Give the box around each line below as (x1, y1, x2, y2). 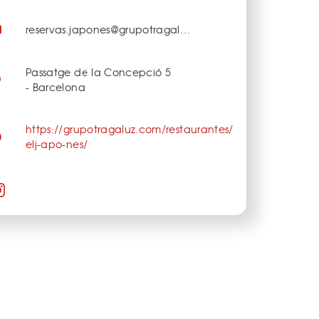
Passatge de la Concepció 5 (26, 65, 172, 80)
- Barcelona (26, 80, 85, 95)
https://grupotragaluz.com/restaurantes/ (26, 122, 234, 137)
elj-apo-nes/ (26, 137, 88, 152)
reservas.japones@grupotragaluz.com (179, 21, 190, 36)
